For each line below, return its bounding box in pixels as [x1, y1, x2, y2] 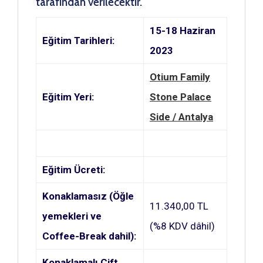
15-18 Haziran [150, 24, 215, 36]
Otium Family [150, 70, 210, 83]
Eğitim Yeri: [42, 90, 94, 103]
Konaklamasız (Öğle [42, 190, 134, 202]
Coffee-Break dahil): [42, 230, 136, 242]
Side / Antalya [150, 110, 213, 123]
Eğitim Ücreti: [42, 163, 105, 176]
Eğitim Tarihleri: [42, 34, 119, 46]
